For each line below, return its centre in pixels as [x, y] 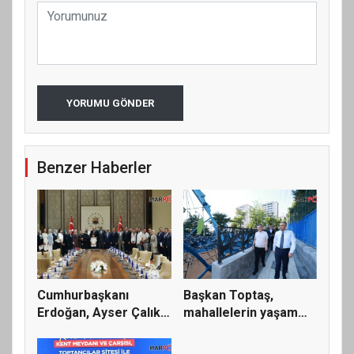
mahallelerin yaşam [240, 313]
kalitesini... [215, 330]
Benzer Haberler [94, 168]
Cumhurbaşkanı [83, 296]
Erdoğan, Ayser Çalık [99, 313]
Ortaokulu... [72, 330]
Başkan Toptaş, [228, 296]
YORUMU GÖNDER [110, 104]
